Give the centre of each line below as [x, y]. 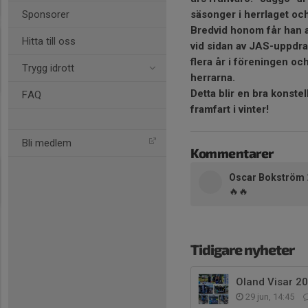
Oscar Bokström [267, 177]
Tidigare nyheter [242, 249]
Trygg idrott [48, 68]
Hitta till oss [49, 41]
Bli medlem [47, 143]
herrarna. [213, 77]
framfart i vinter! [231, 109]
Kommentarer [232, 153]
